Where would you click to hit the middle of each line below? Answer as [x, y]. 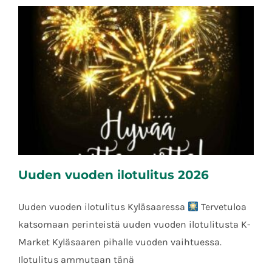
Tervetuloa [223, 207]
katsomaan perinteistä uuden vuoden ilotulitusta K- [134, 225]
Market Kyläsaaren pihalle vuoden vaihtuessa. [120, 242]
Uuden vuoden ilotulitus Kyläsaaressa [103, 207]
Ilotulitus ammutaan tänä [76, 260]
